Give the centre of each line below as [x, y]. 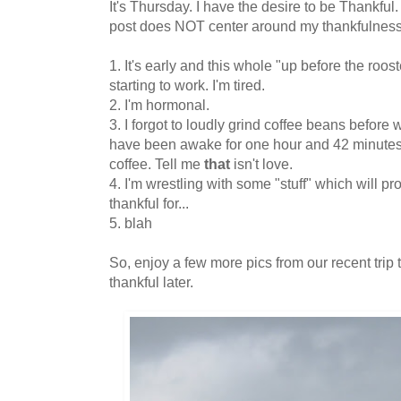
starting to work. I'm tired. [187, 85]
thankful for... [149, 204]
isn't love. [261, 164]
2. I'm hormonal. [159, 105]
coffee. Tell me [157, 164]
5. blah [131, 223]
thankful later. [151, 282]
